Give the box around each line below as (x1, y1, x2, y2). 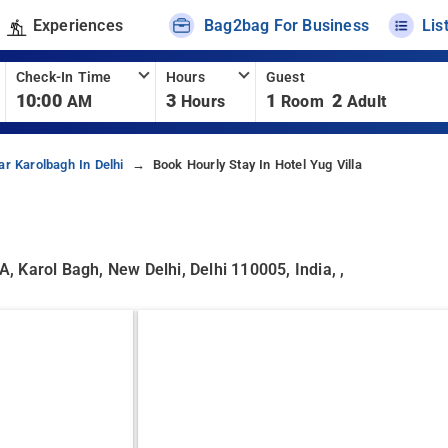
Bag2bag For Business (204, 15, 370, 35)
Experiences (32, 15, 123, 35)
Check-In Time (15, 69, 112, 86)
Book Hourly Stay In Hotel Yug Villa (152, 157, 362, 172)
